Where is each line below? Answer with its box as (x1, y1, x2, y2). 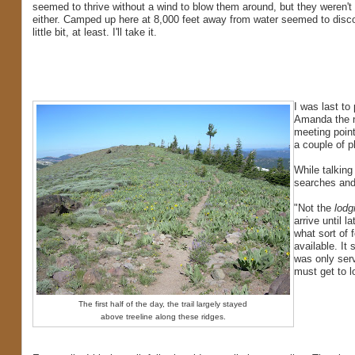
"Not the (293, 202, 334, 215)
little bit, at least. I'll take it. (32, 25, 157, 38)
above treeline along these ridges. (100, 312, 226, 322)
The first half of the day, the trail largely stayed (78, 300, 248, 309)
